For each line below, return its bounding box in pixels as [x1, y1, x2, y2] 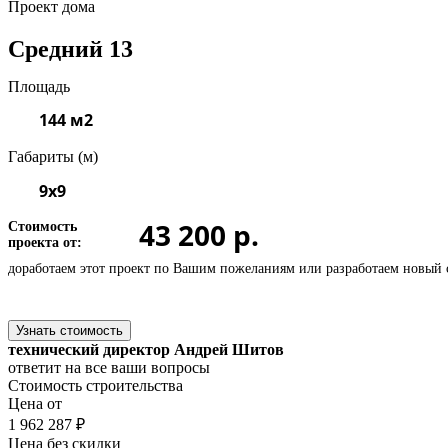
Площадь [8, 77, 70, 95]
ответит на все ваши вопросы [8, 358, 210, 376]
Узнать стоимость [16, 322, 123, 338]
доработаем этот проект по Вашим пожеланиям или [8, 260, 326, 276]
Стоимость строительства [8, 376, 183, 394]
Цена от [8, 394, 62, 412]
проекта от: [8, 234, 82, 250]
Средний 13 [8, 35, 133, 62]
